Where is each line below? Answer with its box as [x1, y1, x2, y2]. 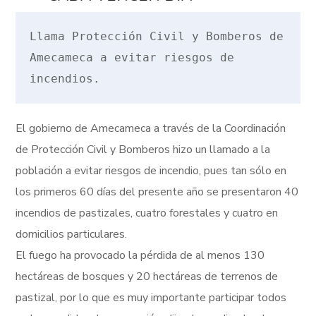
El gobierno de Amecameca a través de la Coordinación [16, 121, 286, 137]
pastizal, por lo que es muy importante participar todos [16, 290, 287, 306]
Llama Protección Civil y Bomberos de [30, 30, 284, 44]
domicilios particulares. [16, 226, 128, 243]
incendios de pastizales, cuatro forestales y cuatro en [16, 205, 279, 221]
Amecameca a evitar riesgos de [30, 51, 235, 65]
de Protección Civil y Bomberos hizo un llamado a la [16, 142, 271, 158]
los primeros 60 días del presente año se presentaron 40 [16, 184, 299, 200]
